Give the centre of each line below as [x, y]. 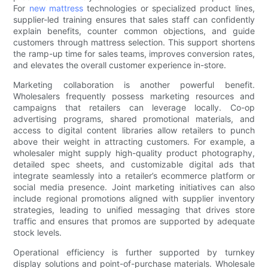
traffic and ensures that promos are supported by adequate [134, 221]
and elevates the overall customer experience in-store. [120, 65]
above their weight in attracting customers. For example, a [134, 142]
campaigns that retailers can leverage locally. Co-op [134, 108]
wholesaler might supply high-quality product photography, [134, 153]
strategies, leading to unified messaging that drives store [134, 210]
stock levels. [38, 233]
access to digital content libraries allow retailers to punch [134, 130]
